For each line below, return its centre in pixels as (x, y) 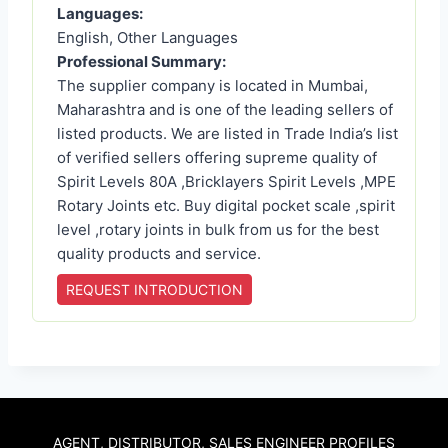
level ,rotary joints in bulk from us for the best (218, 229)
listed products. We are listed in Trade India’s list (227, 133)
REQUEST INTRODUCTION (154, 289)
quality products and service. (159, 253)
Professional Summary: (141, 61)
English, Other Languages (147, 37)
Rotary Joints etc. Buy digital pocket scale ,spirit (226, 205)
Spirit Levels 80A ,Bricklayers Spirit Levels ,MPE (226, 181)
